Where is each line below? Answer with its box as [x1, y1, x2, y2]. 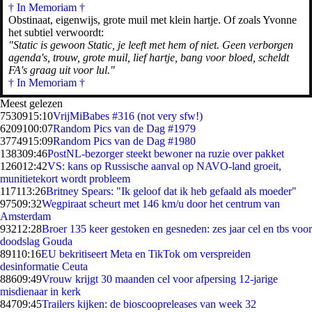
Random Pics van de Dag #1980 [53, 135, 196, 147]
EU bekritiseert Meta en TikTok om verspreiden [41, 248, 251, 260]
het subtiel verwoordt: [8, 26, 104, 38]
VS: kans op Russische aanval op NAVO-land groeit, [47, 160, 281, 172]
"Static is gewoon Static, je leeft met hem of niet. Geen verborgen [8, 39, 293, 51]
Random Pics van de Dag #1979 [53, 123, 196, 134]
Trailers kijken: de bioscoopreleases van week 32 [42, 298, 256, 310]
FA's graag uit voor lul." [8, 64, 115, 76]
